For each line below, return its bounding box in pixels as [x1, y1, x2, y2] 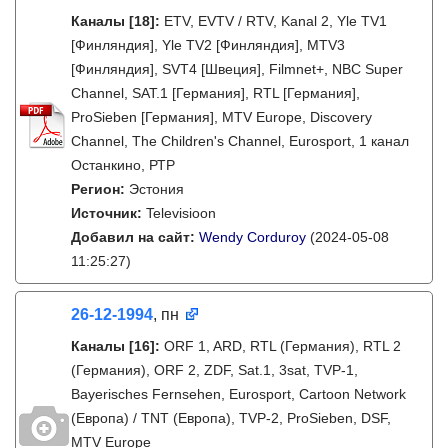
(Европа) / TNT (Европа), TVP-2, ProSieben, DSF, [71, 410, 391, 426]
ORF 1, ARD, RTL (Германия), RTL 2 [164, 338, 401, 354]
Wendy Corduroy [199, 229, 306, 245]
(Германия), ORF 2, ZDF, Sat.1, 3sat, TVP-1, [71, 362, 358, 378]
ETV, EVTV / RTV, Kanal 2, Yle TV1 [164, 13, 387, 29]
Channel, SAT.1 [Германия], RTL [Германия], [71, 85, 360, 101]
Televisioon [146, 205, 216, 221]
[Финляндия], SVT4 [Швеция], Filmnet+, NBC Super [71, 61, 403, 77]
